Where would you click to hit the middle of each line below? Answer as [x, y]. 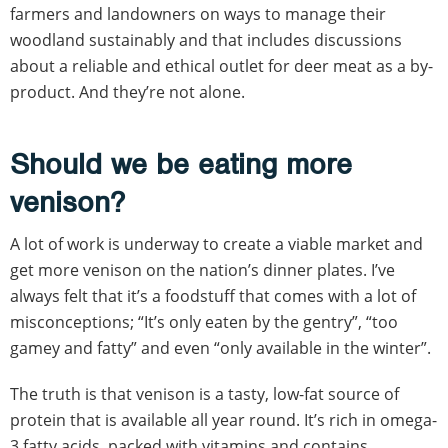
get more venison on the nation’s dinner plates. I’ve [202, 269]
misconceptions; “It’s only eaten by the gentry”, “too [204, 321]
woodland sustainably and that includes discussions [206, 39]
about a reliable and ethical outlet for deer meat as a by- [221, 65]
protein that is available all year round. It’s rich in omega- [223, 419]
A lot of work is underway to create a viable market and [216, 243]
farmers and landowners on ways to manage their [198, 13]
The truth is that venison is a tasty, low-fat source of [204, 393]
